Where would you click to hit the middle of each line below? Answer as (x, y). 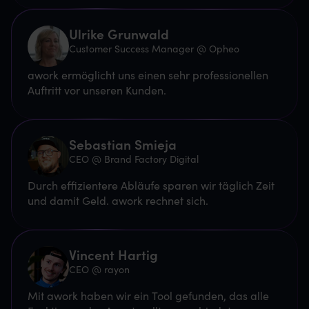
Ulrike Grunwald (119, 33)
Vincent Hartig (113, 254)
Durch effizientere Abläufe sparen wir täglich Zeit (151, 185)
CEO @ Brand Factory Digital (134, 158)
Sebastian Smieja (123, 143)
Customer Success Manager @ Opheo (154, 48)
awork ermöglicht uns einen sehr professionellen (148, 74)
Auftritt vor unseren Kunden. (97, 89)
